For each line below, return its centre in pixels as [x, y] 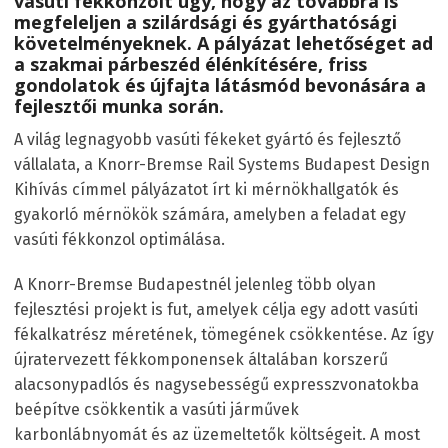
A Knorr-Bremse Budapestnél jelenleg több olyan [195, 284]
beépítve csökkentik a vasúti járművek [156, 409]
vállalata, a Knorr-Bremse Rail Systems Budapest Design [222, 164]
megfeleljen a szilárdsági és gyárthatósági [205, 21]
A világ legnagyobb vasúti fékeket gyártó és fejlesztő [207, 139]
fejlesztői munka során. [119, 105]
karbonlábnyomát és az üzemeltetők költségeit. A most [217, 434]
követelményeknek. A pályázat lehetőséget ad [223, 42]
